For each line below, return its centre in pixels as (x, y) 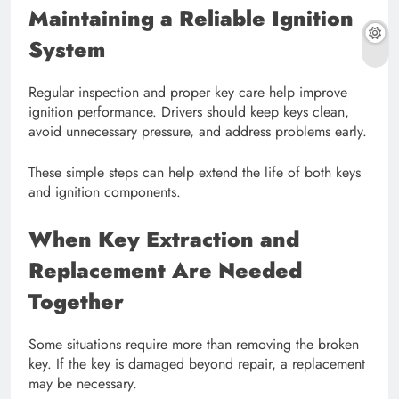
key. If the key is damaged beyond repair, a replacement (197, 364)
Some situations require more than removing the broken (194, 345)
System (67, 50)
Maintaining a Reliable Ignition (191, 19)
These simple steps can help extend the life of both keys (195, 173)
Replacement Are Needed (165, 271)
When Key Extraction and (164, 240)
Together (76, 302)
